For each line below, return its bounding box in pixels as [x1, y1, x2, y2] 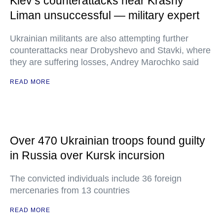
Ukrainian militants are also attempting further [10, 34, 188, 43]
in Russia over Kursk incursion [10, 149, 165, 162]
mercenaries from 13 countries [10, 185, 130, 195]
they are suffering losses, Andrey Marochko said [10, 57, 199, 67]
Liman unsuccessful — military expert [10, 9, 199, 22]
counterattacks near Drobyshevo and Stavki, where [10, 45, 211, 55]
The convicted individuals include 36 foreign [10, 174, 182, 184]
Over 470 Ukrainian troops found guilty [10, 134, 205, 147]
